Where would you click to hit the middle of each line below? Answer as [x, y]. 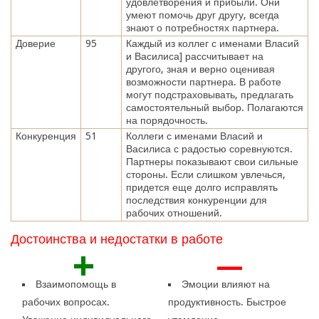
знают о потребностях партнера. [202, 27]
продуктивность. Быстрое [227, 302]
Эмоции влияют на [225, 284]
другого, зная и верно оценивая [200, 69]
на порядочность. [167, 120]
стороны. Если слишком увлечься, [205, 174]
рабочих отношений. [174, 213]
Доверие [35, 43]
